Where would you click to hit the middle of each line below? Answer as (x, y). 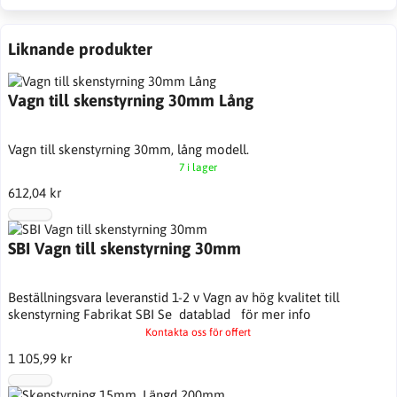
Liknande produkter (80, 49)
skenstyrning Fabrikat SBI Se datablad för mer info (159, 315)
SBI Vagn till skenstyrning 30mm (124, 249)
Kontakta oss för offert (198, 333)
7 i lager (198, 167)
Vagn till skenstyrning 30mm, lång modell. (128, 149)
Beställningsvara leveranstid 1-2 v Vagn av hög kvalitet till (173, 298)
